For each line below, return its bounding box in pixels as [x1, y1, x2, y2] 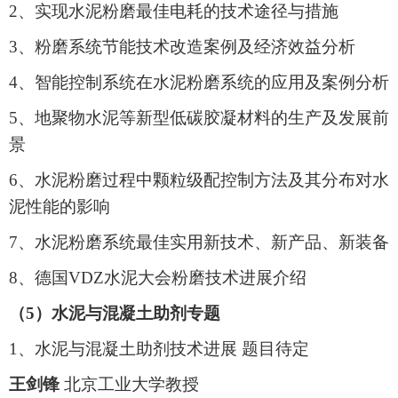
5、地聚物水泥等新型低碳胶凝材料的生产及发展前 [9, 108, 389, 128]
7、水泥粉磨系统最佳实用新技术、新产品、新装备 [9, 233, 389, 252]
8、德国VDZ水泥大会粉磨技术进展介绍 [9, 268, 306, 288]
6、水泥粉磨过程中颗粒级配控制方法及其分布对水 [9, 171, 389, 190]
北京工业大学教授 [60, 375, 199, 394]
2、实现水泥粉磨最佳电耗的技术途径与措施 [9, 2, 338, 21]
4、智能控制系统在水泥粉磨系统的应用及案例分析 [9, 73, 389, 92]
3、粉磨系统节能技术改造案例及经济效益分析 [9, 37, 355, 57]
